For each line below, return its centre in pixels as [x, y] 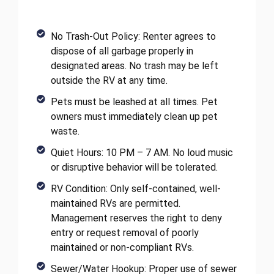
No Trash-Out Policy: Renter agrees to [133, 37]
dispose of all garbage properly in [122, 51]
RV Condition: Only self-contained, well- [135, 189]
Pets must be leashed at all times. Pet [134, 102]
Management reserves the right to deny [136, 218]
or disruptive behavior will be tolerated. [134, 168]
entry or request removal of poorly [124, 233]
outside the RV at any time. [109, 81]
